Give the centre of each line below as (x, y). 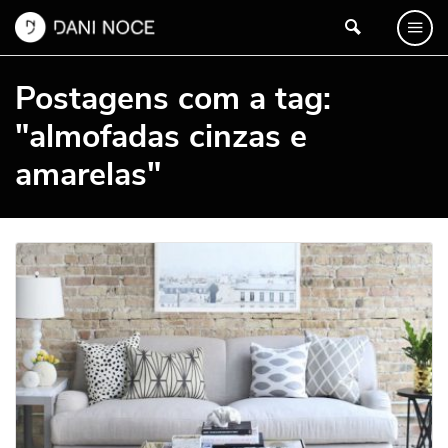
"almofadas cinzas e (161, 136)
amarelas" (88, 174)
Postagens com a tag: (173, 98)
